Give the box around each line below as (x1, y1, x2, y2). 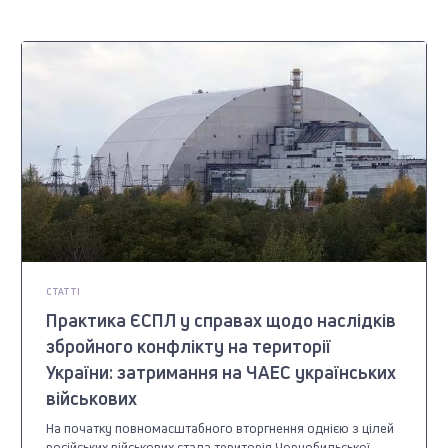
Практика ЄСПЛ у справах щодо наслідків (46, 307, 397, 332)
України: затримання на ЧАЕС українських (46, 359, 397, 384)
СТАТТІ (46, 285, 81, 298)
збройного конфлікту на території (46, 333, 332, 358)
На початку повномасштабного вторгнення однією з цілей (46, 418, 395, 437)
